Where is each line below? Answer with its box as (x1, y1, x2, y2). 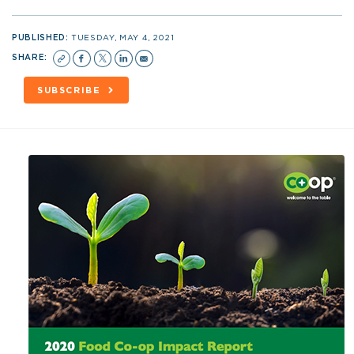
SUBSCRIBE (36, 85, 101, 95)
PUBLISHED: (12, 33, 72, 42)
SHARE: (12, 53, 51, 62)
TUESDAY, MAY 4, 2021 (71, 33, 175, 42)
